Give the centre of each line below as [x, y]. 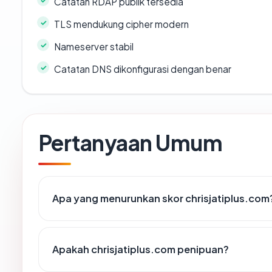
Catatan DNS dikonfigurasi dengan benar [143, 69]
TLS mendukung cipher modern [121, 24]
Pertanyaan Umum [131, 143]
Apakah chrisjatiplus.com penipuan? [141, 250]
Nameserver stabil [94, 47]
